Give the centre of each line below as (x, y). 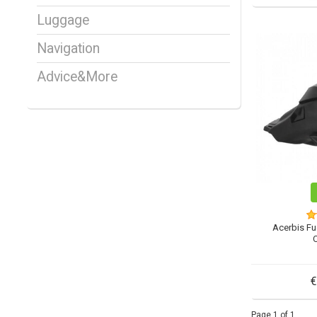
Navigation (68, 49)
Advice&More (77, 77)
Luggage (63, 21)
